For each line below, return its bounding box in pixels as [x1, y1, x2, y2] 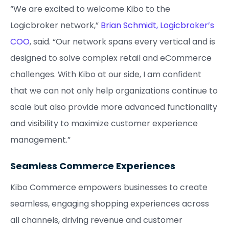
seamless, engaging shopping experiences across [10, 198, 209, 210]
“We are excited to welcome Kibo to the [10, 3, 170, 15]
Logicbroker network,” [10, 19, 99, 31]
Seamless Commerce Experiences [10, 159, 175, 172]
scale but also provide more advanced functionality [10, 101, 217, 113]
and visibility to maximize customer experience [10, 118, 198, 129]
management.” [10, 134, 71, 146]
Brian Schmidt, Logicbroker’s [101, 19, 214, 31]
